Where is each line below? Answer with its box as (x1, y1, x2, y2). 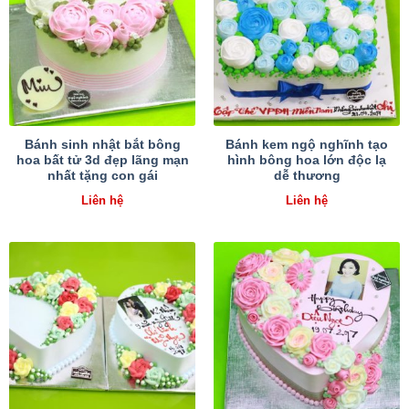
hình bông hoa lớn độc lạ (227, 153, 386, 168)
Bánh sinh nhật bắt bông (24, 138, 181, 152)
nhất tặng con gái (47, 169, 158, 184)
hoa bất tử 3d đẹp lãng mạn (16, 153, 189, 168)
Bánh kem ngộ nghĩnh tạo (225, 138, 388, 152)
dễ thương (273, 169, 341, 184)
